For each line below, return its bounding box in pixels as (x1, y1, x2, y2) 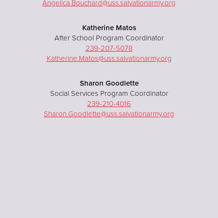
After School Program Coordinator (54, 33, 164, 42)
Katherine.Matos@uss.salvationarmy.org (46, 54, 172, 63)
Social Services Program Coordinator (50, 89, 168, 98)
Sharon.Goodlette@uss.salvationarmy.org (44, 109, 174, 118)
